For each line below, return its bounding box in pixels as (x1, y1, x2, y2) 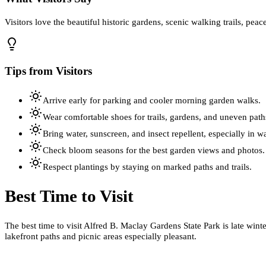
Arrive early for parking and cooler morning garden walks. (43, 95, 261, 106)
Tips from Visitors (5, 64, 92, 77)
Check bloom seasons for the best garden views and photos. (43, 145, 265, 156)
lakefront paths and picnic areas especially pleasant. (5, 230, 197, 241)
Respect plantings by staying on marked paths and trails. (43, 161, 252, 172)
